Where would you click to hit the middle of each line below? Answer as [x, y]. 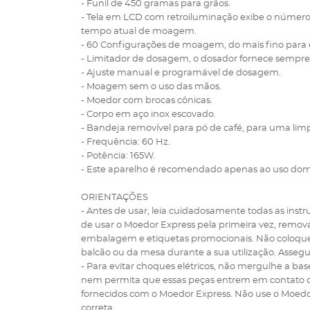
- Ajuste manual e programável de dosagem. [181, 73]
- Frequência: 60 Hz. [126, 142]
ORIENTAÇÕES [115, 198]
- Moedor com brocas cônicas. [147, 101]
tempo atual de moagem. [139, 31]
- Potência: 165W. [118, 156]
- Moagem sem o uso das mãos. [151, 87]
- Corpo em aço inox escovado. [148, 115]
